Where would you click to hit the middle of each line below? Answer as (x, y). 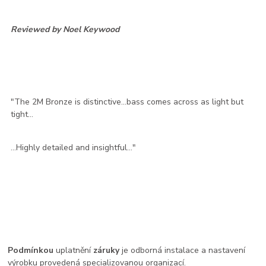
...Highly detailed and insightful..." (74, 147)
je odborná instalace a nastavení (183, 250)
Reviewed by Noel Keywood (65, 29)
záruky (107, 250)
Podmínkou (31, 250)
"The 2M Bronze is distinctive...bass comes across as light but (127, 102)
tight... (22, 114)
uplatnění (74, 250)
